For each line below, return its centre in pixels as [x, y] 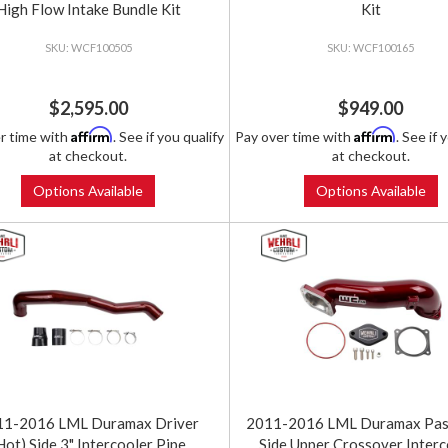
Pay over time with [294, 137]
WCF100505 [101, 48]
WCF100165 [384, 48]
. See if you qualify [169, 137]
